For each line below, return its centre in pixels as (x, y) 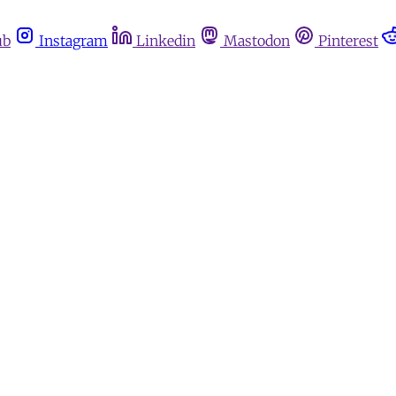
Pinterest (348, 41)
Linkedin (166, 41)
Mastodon (257, 41)
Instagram (73, 41)
